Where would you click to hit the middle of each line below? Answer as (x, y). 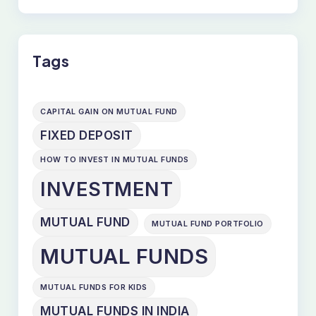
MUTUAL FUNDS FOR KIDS (94, 288)
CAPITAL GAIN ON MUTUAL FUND (109, 112)
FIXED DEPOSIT (87, 136)
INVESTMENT (107, 190)
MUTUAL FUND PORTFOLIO (208, 224)
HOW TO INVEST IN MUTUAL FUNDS (115, 160)
